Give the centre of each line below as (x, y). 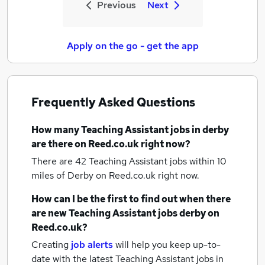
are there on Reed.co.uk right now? (111, 144)
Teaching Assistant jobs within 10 (158, 161)
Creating (50, 245)
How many (56, 130)
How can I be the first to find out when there (131, 199)
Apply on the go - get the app (132, 46)
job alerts (92, 245)
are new (50, 213)
